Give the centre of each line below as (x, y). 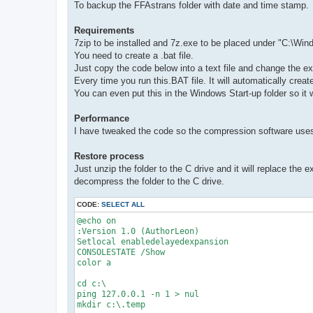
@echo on (96, 220)
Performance (102, 118)
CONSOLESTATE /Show (121, 252)
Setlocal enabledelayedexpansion (153, 241)
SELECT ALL (123, 204)
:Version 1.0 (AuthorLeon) (138, 231)
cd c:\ (92, 283)
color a (94, 262)
